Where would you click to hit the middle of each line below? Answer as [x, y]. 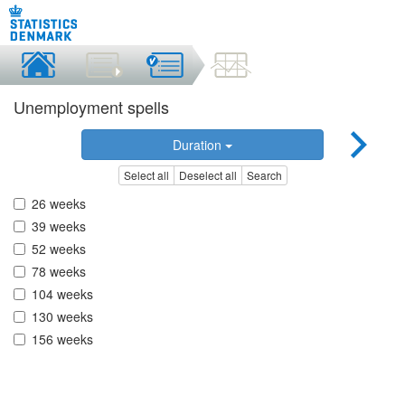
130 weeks [62, 317]
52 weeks [59, 249]
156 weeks [62, 339]
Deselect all [207, 175]
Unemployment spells [91, 107]
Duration [198, 145]
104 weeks [62, 294]
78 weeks [59, 272]
